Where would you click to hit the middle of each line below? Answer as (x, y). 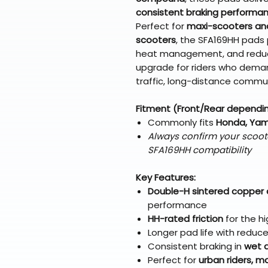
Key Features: (166, 178)
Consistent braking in (196, 246)
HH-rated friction (185, 219)
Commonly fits (182, 123)
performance (177, 205)
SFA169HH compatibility (200, 150)
